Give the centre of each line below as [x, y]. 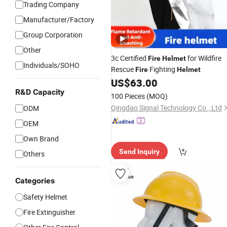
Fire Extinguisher [49, 212]
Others [34, 154]
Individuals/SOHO [51, 65]
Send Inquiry [139, 152]
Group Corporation [53, 35]
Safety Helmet [45, 197]
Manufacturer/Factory [59, 20]
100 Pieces [128, 96]
